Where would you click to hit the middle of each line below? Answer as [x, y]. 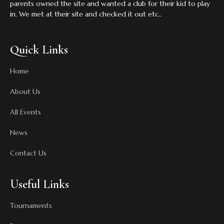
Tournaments [31, 206]
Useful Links [39, 184]
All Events [25, 112]
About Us [25, 92]
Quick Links [39, 50]
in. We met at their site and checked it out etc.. [86, 14]
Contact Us [28, 153]
